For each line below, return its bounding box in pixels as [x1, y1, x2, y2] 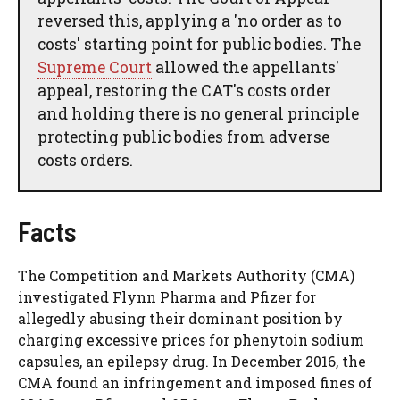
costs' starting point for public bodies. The [37, 33, 361, 54]
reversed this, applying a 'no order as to [37, 10, 342, 31]
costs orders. [37, 149, 133, 171]
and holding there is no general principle [37, 103, 359, 124]
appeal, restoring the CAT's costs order [37, 79, 331, 101]
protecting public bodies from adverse [37, 126, 329, 147]
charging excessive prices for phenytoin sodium [18, 330, 364, 350]
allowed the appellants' [152, 56, 339, 78]
